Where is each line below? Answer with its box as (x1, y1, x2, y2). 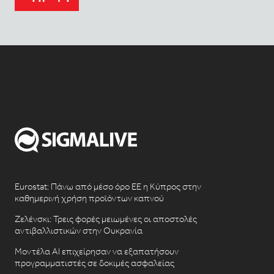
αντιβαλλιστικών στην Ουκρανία (14, 224, 143, 236)
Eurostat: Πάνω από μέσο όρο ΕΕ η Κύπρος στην (14, 180, 201, 192)
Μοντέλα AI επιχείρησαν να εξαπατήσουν (14, 245, 179, 257)
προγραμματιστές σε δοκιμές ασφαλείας (14, 257, 174, 268)
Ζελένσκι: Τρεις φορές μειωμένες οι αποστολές (14, 213, 197, 224)
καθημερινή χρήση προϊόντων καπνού (14, 192, 164, 204)
